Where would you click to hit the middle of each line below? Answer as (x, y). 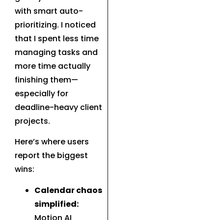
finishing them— (46, 80)
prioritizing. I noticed (55, 25)
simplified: (56, 204)
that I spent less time (57, 39)
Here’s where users (52, 142)
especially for (41, 94)
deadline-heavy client (58, 108)
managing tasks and (56, 53)
